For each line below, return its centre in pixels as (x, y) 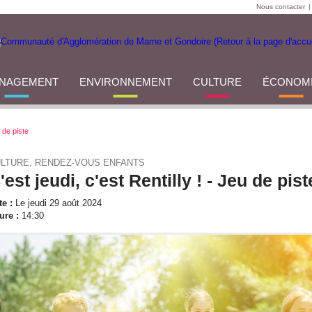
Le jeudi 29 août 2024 (57, 203)
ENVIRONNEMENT (125, 82)
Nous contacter (281, 7)
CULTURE (217, 82)
